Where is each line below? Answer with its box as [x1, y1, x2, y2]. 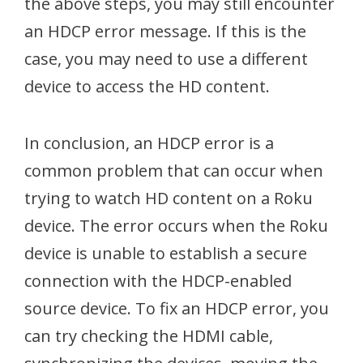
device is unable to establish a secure [24, 242, 307, 264]
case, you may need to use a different [24, 48, 308, 70]
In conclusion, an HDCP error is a [24, 132, 274, 154]
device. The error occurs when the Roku [24, 215, 328, 237]
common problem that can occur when [24, 160, 323, 181]
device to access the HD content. [24, 75, 270, 97]
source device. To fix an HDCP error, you [24, 297, 329, 319]
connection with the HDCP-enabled [24, 270, 292, 292]
